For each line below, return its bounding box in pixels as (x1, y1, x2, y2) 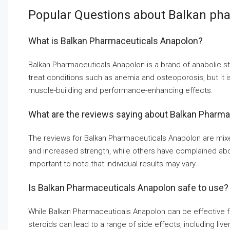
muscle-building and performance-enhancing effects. (28, 86, 213, 95)
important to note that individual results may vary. (28, 159, 197, 169)
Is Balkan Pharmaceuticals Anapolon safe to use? (28, 182, 228, 194)
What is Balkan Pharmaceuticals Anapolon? (28, 35, 203, 47)
